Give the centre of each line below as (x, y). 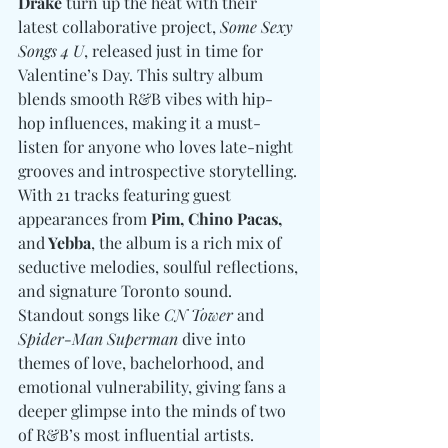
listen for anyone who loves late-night (157, 147)
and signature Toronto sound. (127, 291)
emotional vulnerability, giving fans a (154, 387)
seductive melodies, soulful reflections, (160, 267)
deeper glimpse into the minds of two (154, 411)
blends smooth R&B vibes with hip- (145, 99)
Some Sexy (258, 27)
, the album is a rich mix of (188, 243)
